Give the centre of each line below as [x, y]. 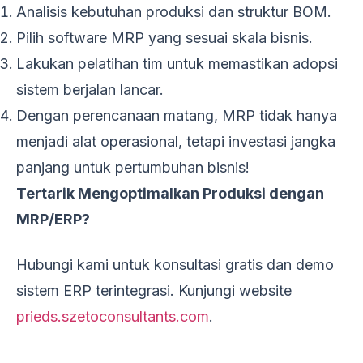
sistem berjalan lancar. [90, 89]
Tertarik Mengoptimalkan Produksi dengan [170, 193]
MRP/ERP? [53, 219]
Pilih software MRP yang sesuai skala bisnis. [164, 37]
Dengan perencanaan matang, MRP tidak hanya [177, 115]
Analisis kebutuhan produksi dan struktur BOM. [174, 11]
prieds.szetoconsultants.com [113, 316]
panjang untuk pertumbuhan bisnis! [133, 167]
